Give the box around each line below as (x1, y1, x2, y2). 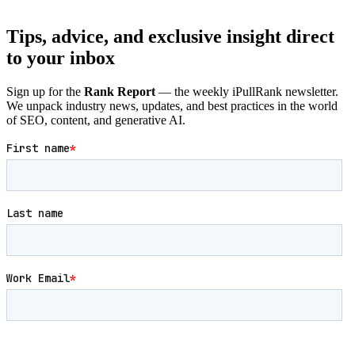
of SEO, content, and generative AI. (6, 113, 185, 127)
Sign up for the (6, 84, 84, 98)
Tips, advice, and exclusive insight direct (6, 26, 334, 48)
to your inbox (6, 48, 115, 69)
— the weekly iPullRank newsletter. (155, 84, 338, 98)
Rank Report (84, 84, 155, 98)
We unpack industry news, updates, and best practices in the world (6, 98, 338, 113)
